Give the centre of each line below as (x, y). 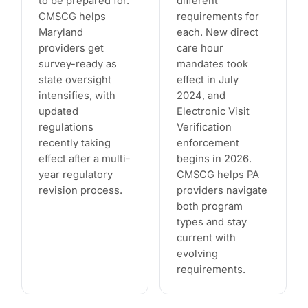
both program (210, 207)
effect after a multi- (85, 159)
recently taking (75, 143)
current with (206, 238)
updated (59, 112)
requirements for (218, 17)
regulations (66, 128)
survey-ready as (78, 64)
